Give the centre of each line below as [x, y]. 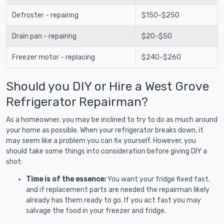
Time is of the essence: [67, 179]
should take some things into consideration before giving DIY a [106, 151]
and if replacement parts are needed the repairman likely [118, 189]
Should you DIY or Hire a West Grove [107, 86]
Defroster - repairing [45, 15]
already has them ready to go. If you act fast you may [113, 200]
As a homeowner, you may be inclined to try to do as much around [112, 119]
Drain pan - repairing [44, 36]
